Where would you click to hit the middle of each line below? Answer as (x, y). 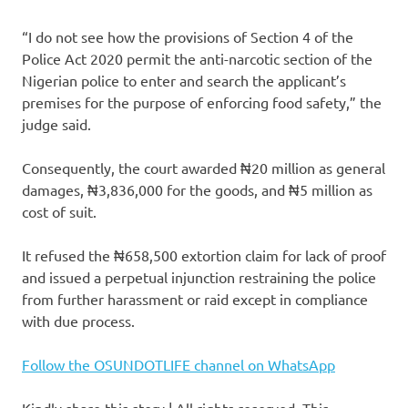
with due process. (78, 320)
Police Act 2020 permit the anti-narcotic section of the (197, 58)
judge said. (56, 123)
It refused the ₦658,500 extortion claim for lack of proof (204, 255)
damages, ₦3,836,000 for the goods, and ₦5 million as (197, 189)
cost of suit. (59, 211)
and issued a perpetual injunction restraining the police (199, 276)
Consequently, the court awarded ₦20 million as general (204, 167)
